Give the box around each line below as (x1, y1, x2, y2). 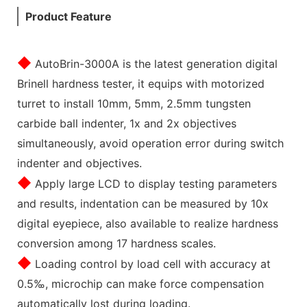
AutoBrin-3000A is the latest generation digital (32, 56, 278, 71)
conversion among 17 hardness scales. (17, 236, 219, 250)
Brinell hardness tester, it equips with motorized (17, 76, 265, 90)
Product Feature (25, 9, 112, 23)
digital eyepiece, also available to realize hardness (17, 216, 278, 230)
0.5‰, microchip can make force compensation (17, 276, 264, 291)
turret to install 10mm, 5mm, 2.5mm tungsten (17, 96, 251, 110)
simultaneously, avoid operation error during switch (17, 136, 284, 150)
